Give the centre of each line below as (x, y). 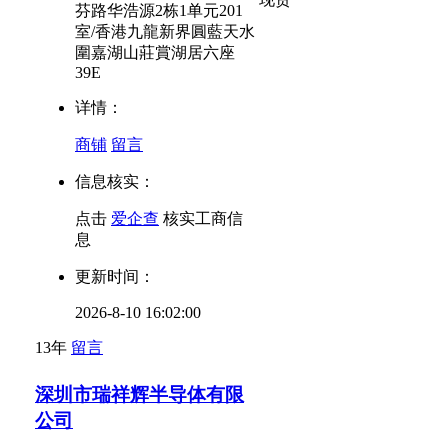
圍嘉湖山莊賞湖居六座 (155, 53)
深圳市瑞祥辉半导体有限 (139, 394)
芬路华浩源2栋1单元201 (159, 11)
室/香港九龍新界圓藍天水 (165, 32)
